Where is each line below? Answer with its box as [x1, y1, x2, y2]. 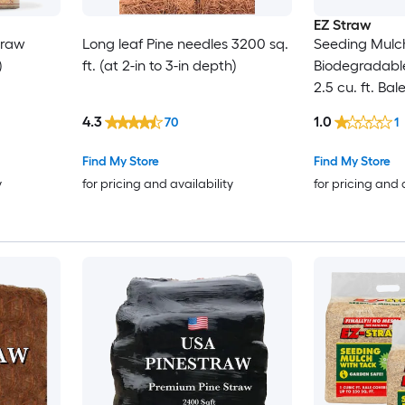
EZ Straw [313, 16, 372, 34]
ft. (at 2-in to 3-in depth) [81, 57, 237, 75]
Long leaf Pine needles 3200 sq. [81, 35, 288, 53]
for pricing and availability [81, 176, 233, 193]
